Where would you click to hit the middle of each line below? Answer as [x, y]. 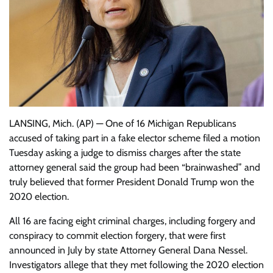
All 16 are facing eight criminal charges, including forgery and [132, 221]
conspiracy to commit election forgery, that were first [117, 235]
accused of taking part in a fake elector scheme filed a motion [135, 138]
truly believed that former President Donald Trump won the [132, 182]
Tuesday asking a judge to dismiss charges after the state [125, 152]
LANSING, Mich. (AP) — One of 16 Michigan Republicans [123, 123]
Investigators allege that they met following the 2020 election [136, 264]
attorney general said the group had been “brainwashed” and [135, 167]
